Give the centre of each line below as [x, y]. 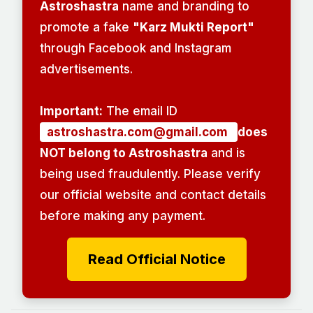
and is [226, 153]
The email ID [140, 111]
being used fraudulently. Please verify [150, 174]
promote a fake [86, 28]
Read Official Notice [156, 260]
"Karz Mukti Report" [194, 28]
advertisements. [86, 70]
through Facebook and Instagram [136, 49]
